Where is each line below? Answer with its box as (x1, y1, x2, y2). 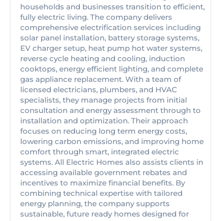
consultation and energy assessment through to (20, 106, 201, 115)
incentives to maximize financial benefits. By (20, 178, 185, 187)
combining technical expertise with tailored (20, 188, 183, 198)
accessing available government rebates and (20, 168, 187, 177)
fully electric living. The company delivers (20, 12, 172, 22)
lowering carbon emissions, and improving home (20, 137, 204, 146)
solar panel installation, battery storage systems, (20, 33, 199, 42)
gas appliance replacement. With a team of (20, 74, 181, 84)
